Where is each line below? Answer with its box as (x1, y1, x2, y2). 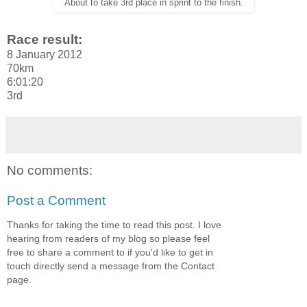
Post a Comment (7, 193, 106, 208)
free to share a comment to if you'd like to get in (7, 247, 213, 258)
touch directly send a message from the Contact (7, 260, 214, 272)
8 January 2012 (7, 49, 82, 61)
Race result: (7, 32, 82, 47)
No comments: (7, 163, 93, 178)
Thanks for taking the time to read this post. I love (7, 219, 221, 231)
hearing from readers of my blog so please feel (7, 233, 210, 245)
